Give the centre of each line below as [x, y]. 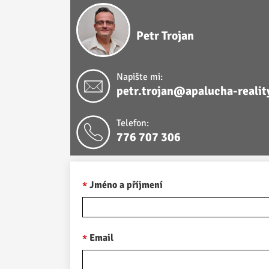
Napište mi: [140, 77]
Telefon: [133, 123]
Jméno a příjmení [126, 185]
